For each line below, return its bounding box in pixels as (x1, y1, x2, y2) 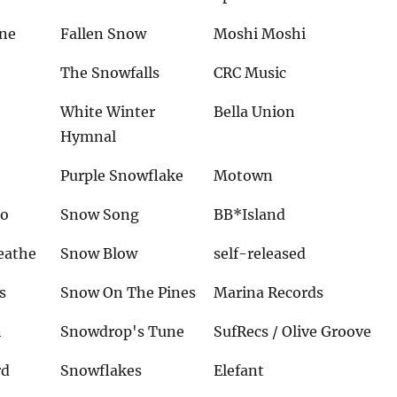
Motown (214, 167, 274, 185)
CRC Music (214, 64, 287, 82)
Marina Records (214, 284, 324, 302)
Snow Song (60, 206, 140, 224)
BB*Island (214, 206, 286, 224)
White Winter (60, 103, 156, 121)
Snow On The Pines (60, 284, 197, 302)
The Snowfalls (60, 64, 160, 82)
